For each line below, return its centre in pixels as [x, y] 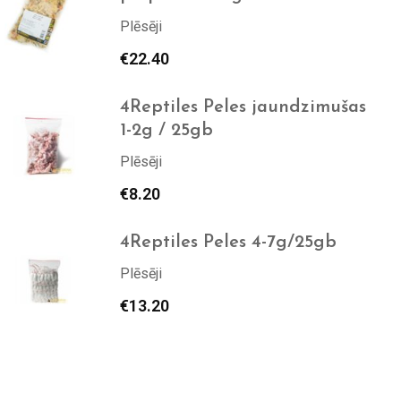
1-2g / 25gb [166, 131]
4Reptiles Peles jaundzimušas [243, 107]
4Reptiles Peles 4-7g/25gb [228, 243]
